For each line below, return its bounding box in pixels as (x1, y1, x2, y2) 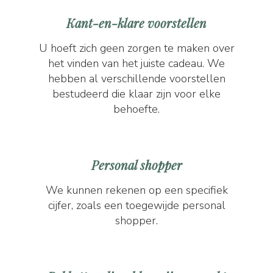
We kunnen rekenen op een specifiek (45, 183, 228, 197)
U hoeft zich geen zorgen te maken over (38, 41, 235, 55)
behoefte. (113, 102, 160, 116)
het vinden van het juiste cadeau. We (48, 56, 225, 71)
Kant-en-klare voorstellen (66, 15, 207, 31)
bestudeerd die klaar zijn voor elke (52, 87, 221, 101)
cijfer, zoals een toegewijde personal (48, 198, 225, 213)
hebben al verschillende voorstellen (48, 71, 225, 86)
